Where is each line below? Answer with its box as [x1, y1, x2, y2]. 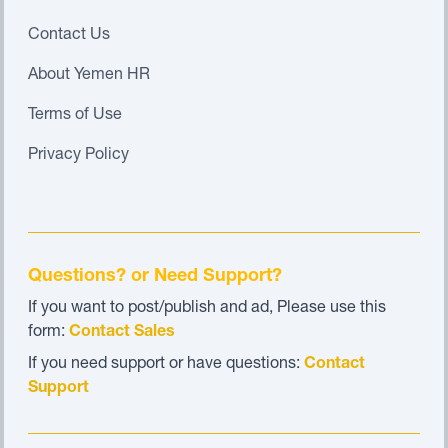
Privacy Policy [28, 148, 129, 164]
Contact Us [28, 28, 110, 44]
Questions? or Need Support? [28, 268, 282, 286]
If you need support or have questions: [28, 357, 304, 373]
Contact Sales [69, 325, 175, 341]
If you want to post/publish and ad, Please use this [28, 301, 386, 317]
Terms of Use [28, 108, 122, 124]
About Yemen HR [28, 68, 150, 84]
